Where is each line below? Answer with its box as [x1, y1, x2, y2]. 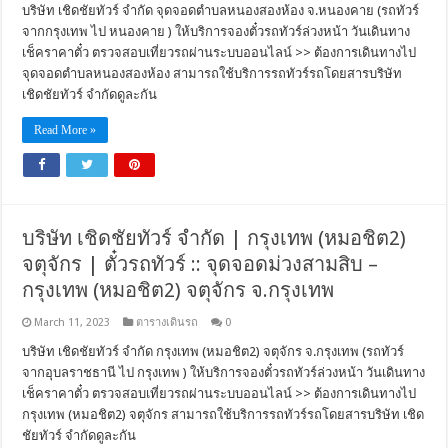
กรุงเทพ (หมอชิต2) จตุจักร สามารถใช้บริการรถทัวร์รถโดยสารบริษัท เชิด [22, 406, 425, 422]
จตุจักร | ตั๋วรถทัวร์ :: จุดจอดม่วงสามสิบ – [22, 251, 379, 276]
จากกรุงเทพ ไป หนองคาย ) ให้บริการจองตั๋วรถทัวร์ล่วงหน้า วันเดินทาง [22, 23, 411, 39]
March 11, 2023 [34, 315, 111, 329]
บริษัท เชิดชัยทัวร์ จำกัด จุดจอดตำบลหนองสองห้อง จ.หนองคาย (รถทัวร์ [22, 2, 420, 18]
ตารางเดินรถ [136, 315, 199, 329]
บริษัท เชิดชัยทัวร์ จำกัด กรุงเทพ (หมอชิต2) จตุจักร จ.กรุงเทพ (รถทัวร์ [22, 343, 405, 359]
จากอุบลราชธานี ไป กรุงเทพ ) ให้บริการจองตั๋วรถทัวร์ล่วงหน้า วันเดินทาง [22, 364, 426, 380]
